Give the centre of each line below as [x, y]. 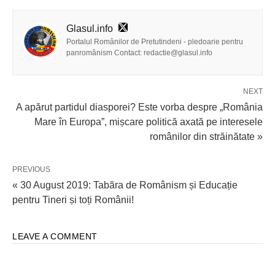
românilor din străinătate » [206, 137]
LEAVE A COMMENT [55, 236]
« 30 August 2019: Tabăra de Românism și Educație [125, 185]
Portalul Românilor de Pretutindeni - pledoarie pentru [155, 42]
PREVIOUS [31, 169]
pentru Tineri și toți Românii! [73, 200]
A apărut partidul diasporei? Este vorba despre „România [139, 107]
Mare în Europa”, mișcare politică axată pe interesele [149, 122]
